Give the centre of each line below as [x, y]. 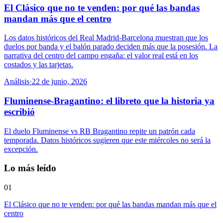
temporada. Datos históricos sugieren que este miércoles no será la [107, 140]
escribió [19, 112]
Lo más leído [30, 168]
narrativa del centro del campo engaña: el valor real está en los [101, 56]
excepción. [21, 149]
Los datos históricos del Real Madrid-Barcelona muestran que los [106, 38]
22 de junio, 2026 [59, 82]
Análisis [17, 82]
